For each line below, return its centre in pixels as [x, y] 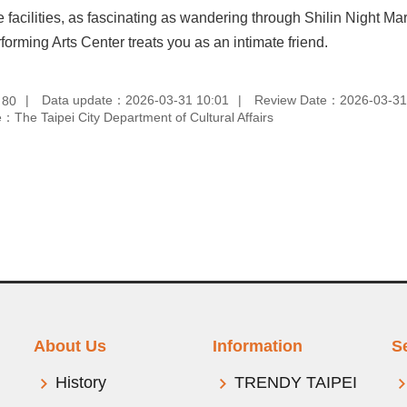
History [81, 383]
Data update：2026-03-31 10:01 [135, 99]
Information [257, 347]
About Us [70, 347]
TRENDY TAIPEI [295, 383]
